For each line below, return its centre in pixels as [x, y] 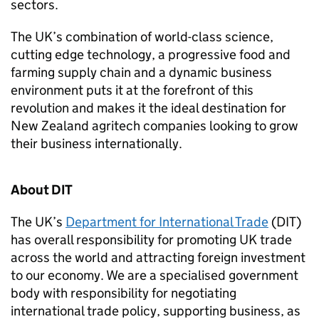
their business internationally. [96, 143]
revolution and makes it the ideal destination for [148, 108]
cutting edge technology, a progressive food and [151, 54]
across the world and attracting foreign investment [158, 257]
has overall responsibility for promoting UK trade [151, 240]
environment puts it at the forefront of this [132, 90]
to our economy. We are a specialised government [155, 275]
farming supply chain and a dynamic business [141, 72]
